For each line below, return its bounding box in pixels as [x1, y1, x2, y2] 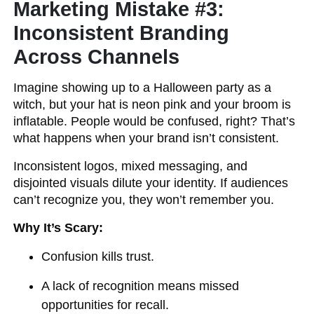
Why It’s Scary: [13, 221, 104, 235]
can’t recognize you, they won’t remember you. [13, 193, 275, 207]
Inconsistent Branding [13, 22, 230, 44]
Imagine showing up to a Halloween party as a [13, 81, 272, 95]
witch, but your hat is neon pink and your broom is [13, 97, 292, 111]
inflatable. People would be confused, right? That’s [13, 114, 296, 128]
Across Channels [13, 46, 180, 68]
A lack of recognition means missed [41, 279, 240, 293]
